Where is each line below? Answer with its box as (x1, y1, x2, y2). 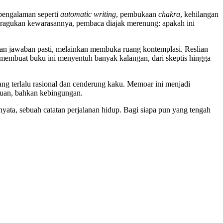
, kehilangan (180, 9, 219, 18)
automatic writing (60, 9, 116, 18)
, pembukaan (116, 9, 158, 18)
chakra (158, 9, 180, 18)
